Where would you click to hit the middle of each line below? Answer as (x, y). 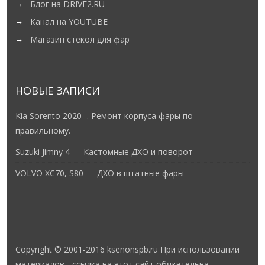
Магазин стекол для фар (80, 40)
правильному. (43, 131)
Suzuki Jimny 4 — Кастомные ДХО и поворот (104, 152)
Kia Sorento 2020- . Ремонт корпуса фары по (104, 116)
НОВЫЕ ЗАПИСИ (58, 91)
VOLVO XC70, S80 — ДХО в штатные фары (100, 173)
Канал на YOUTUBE (69, 22)
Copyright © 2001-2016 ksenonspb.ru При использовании (128, 250)
